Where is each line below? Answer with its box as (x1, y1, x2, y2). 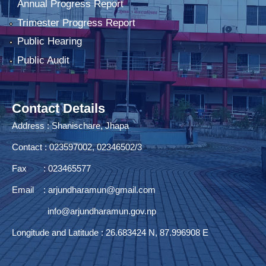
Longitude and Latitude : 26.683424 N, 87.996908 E (12, 227, 208, 237)
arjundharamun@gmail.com (48, 184, 156, 195)
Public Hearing (17, 36, 82, 47)
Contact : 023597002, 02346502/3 (12, 141, 142, 152)
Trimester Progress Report (17, 17, 135, 28)
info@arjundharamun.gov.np (47, 205, 156, 216)
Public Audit (17, 54, 69, 66)
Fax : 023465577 (12, 163, 91, 173)
